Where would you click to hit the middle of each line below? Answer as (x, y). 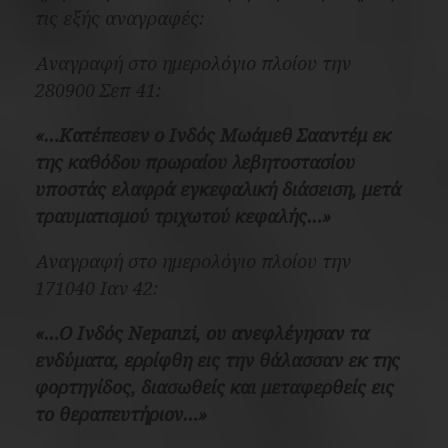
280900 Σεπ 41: (98, 89)
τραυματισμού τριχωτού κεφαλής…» (183, 215)
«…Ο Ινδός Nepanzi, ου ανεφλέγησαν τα (202, 332)
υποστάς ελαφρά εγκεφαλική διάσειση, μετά (218, 188)
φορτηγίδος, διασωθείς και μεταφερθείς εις (214, 386)
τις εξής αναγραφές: (119, 17)
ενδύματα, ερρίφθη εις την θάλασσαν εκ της (217, 359)
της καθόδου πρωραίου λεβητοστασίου (195, 161)
